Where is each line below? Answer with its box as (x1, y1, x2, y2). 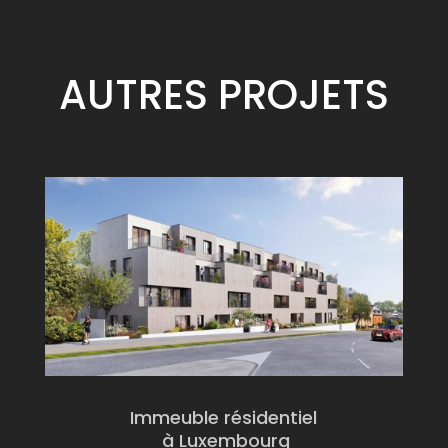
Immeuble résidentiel (130, 405, 318, 431)
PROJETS (217, 67, 389, 124)
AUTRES (58, 67, 218, 124)
